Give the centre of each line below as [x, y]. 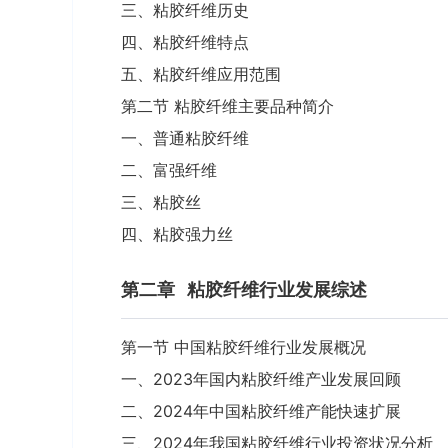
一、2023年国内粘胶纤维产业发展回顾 [261, 379]
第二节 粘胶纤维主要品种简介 [227, 106]
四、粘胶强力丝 [177, 234]
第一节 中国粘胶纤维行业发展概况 [243, 347]
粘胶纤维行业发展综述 [277, 289]
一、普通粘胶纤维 [185, 138]
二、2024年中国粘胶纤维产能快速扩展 [261, 411]
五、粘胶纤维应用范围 [201, 74]
